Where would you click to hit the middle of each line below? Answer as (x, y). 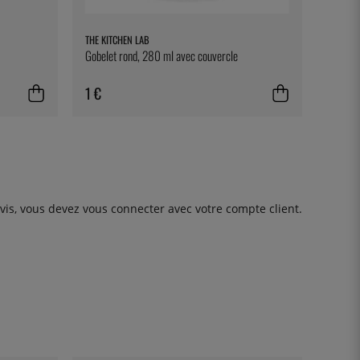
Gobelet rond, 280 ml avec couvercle (161, 56)
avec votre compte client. (233, 208)
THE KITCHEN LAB (117, 40)
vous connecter (124, 208)
